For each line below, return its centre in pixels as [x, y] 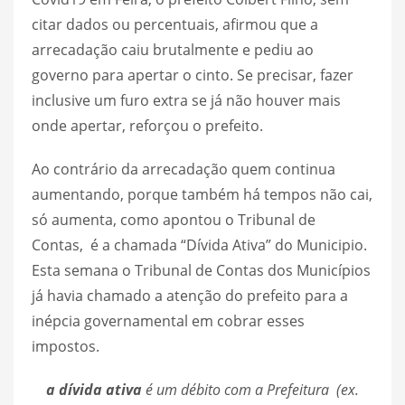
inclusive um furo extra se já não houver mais [186, 100]
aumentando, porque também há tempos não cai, [202, 194]
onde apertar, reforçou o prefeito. [147, 125]
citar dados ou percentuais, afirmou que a [175, 24]
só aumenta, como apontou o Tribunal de [174, 219]
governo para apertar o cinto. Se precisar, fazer [193, 75]
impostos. [66, 346]
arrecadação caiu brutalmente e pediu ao [173, 49]
